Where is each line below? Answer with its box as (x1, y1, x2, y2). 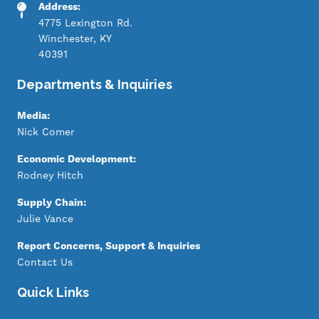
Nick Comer (17, 126, 75, 137)
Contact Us (17, 256, 73, 268)
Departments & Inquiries (17, 77, 172, 92)
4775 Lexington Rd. (38, 17, 132, 28)
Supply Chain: (17, 197, 89, 209)
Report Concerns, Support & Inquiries (17, 240, 200, 253)
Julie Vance (17, 213, 73, 224)
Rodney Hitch (17, 169, 83, 181)
